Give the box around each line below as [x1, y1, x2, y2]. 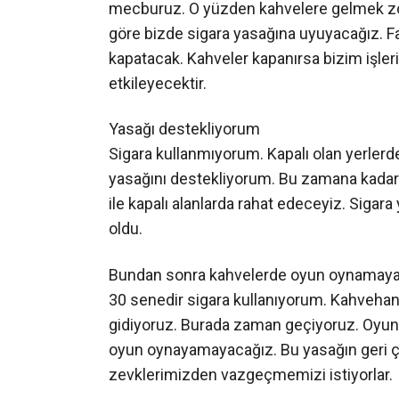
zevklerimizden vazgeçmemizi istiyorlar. [109, 364, 393, 384]
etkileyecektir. [109, 73, 207, 93]
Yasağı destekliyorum [109, 119, 260, 139]
